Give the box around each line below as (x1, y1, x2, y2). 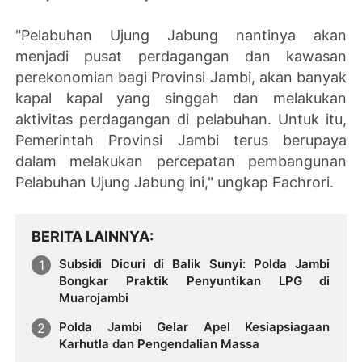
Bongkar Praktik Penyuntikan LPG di (59, 272, 330, 288)
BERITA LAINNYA (32, 227, 150, 245)
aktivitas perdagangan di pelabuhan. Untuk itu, (15, 110, 347, 128)
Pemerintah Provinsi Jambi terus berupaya (15, 131, 347, 149)
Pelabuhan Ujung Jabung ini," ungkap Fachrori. (15, 173, 335, 191)
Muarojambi (59, 289, 129, 305)
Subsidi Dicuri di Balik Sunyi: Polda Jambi (59, 255, 330, 271)
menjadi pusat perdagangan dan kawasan (15, 47, 347, 65)
